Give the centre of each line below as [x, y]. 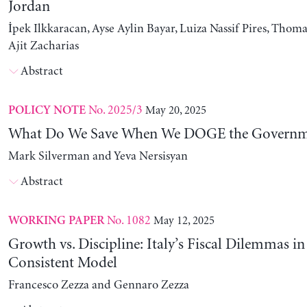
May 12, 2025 [184, 221]
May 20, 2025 [175, 111]
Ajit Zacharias [43, 46]
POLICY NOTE [47, 111]
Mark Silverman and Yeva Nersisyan [98, 157]
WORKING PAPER [56, 221]
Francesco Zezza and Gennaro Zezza [98, 285]
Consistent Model [62, 263]
